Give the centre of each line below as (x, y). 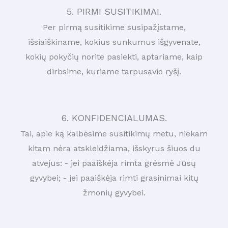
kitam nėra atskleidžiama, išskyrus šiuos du (114, 148)
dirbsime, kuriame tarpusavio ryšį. (114, 72)
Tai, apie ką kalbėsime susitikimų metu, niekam (114, 134)
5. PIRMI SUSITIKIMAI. (114, 11)
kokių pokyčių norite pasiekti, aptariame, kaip (114, 57)
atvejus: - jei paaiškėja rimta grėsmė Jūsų (114, 163)
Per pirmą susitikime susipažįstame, (114, 27)
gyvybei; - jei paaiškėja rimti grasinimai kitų (114, 178)
